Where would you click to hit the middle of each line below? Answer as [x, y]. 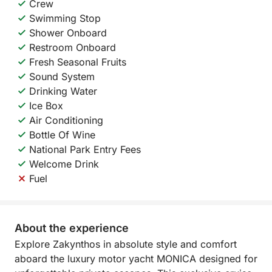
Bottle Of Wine [62, 135]
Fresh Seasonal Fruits [78, 62]
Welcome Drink [64, 164]
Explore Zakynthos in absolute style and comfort [126, 244]
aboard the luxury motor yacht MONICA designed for [136, 259]
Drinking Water [63, 91]
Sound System [62, 76]
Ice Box [46, 106]
